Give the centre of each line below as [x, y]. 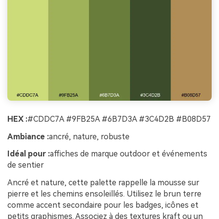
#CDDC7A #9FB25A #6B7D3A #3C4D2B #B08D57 [119, 119]
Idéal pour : [29, 154]
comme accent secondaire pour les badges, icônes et [103, 205]
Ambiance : [28, 136]
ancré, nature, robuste [89, 136]
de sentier [26, 165]
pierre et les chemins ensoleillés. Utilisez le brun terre [104, 194]
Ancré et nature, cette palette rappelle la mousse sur [103, 183]
